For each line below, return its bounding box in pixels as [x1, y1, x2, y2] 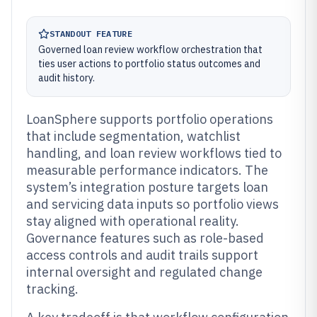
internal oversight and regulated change [26, 264, 263, 280]
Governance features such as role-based [26, 230, 264, 246]
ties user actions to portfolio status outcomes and [38, 57, 260, 70]
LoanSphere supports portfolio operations [26, 111, 273, 127]
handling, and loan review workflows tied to [26, 145, 282, 161]
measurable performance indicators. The [26, 162, 268, 178]
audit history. [38, 71, 95, 84]
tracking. [26, 281, 79, 297]
